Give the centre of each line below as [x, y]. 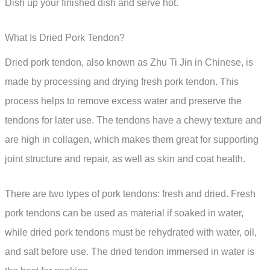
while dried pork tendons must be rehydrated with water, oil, [131, 232]
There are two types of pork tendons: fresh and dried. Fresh [130, 193]
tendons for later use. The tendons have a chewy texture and [133, 121]
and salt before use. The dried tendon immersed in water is [130, 251]
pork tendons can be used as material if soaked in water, [124, 213]
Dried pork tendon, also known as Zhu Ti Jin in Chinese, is [129, 63]
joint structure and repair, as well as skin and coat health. [125, 159]
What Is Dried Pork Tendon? [65, 38]
